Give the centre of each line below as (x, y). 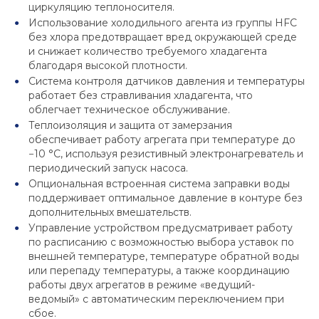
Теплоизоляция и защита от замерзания (130, 126)
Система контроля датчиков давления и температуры (167, 82)
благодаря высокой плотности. (108, 66)
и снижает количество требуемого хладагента (148, 52)
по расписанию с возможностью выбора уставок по (161, 242)
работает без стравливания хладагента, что (141, 96)
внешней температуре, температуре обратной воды (164, 257)
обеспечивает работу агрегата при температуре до (162, 140)
